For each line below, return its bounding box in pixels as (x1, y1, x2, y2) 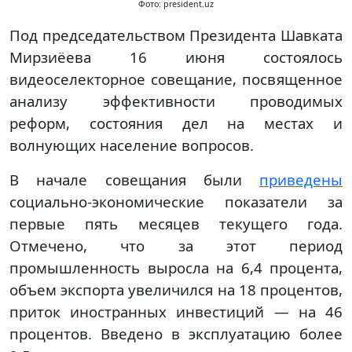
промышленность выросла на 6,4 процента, (9, 257, 343, 277)
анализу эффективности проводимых (9, 90, 343, 111)
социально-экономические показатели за (9, 191, 343, 211)
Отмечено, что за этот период (9, 235, 343, 255)
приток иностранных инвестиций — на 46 (9, 301, 343, 321)
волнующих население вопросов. (9, 134, 254, 155)
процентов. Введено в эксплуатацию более (9, 323, 343, 343)
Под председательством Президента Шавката (9, 24, 343, 45)
